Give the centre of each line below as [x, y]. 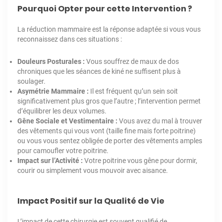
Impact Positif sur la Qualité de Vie [91, 201]
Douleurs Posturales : [51, 62]
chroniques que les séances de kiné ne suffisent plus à [99, 72]
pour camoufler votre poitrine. [63, 151]
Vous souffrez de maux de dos [132, 62]
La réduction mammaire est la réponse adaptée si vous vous [109, 29]
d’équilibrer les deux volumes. [62, 111]
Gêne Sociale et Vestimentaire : [67, 121]
